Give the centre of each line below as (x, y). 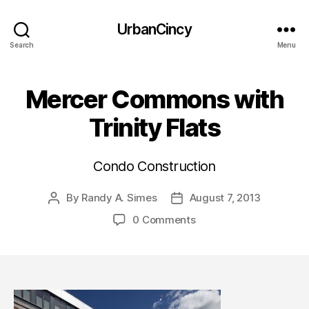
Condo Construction (154, 166)
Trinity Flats (154, 128)
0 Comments (164, 220)
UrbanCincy (154, 29)
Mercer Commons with (154, 99)
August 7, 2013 (225, 198)
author (69, 213)
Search (22, 44)
